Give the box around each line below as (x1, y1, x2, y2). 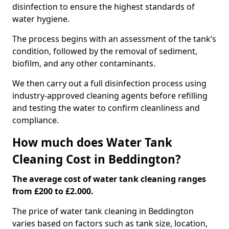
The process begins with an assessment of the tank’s (12, 33, 216, 44)
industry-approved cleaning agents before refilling (12, 90, 208, 101)
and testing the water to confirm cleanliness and (12, 102, 200, 113)
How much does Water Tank (12, 134, 172, 150)
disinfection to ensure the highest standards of (12, 1, 195, 12)
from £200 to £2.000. (12, 186, 96, 197)
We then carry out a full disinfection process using (12, 78, 207, 89)
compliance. (12, 114, 59, 126)
